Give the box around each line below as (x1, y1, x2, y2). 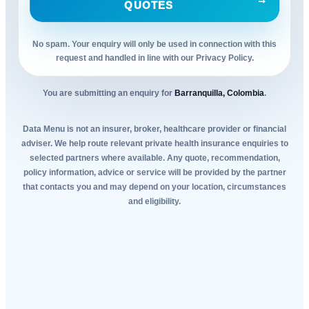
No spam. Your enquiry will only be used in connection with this (32, 39, 277, 49)
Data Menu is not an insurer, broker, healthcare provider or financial (23, 124, 286, 134)
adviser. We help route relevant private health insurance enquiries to (21, 139, 288, 149)
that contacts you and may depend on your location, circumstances (23, 182, 286, 192)
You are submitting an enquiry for (43, 88, 172, 99)
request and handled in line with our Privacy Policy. (55, 52, 254, 63)
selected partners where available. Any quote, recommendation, (29, 153, 280, 163)
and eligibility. (128, 197, 181, 207)
